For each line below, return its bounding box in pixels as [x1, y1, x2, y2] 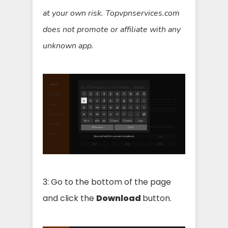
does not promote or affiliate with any [43, 24, 181, 36]
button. [142, 192, 172, 204]
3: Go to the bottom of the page [43, 176, 171, 188]
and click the [43, 192, 96, 204]
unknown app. [43, 40, 94, 52]
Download [96, 192, 142, 204]
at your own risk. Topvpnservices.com [43, 8, 180, 19]
